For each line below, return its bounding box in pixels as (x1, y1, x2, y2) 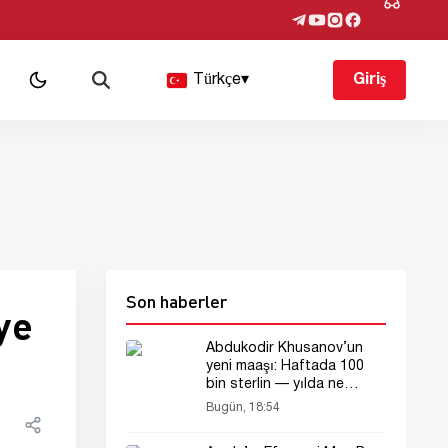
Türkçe (192, 73, 241, 87)
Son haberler (126, 290, 227, 312)
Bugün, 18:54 (206, 402, 280, 413)
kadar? (206, 396, 251, 409)
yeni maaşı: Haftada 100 (206, 360, 364, 373)
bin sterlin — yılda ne (206, 378, 344, 391)
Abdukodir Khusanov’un (206, 342, 363, 355)
